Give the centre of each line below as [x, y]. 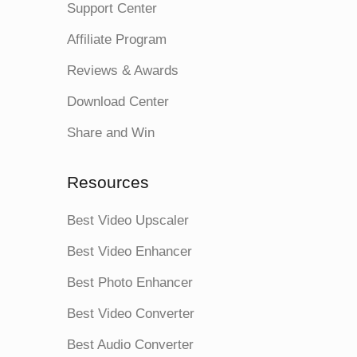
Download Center [118, 101]
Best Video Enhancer [129, 251]
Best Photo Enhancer [130, 282]
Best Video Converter [131, 313]
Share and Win [111, 132]
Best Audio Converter [130, 344]
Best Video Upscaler [128, 220]
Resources [108, 182]
